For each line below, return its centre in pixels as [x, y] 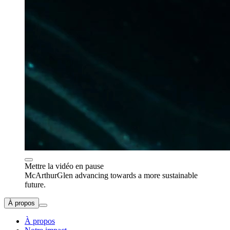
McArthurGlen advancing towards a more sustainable [111, 175]
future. [35, 184]
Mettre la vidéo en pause [64, 166]
